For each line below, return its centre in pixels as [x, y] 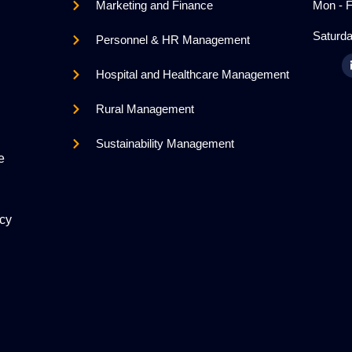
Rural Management [145, 108]
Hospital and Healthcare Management [193, 74]
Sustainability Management [165, 143]
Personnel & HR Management [173, 39]
